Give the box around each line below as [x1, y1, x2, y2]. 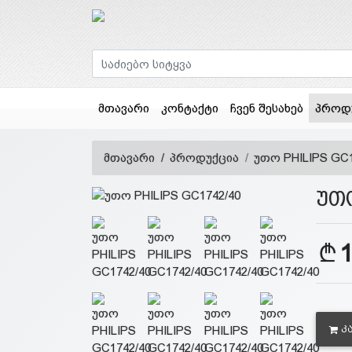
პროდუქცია [170, 151, 239, 165]
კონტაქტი [160, 101, 218, 115]
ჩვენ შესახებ [229, 101, 303, 115]
